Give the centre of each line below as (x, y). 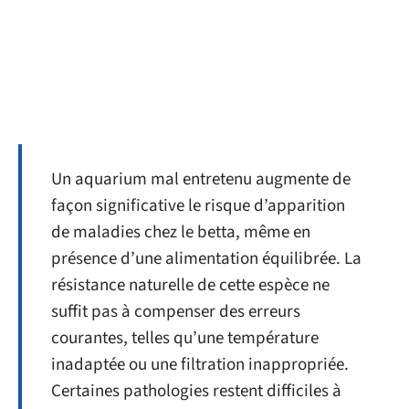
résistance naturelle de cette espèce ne (190, 285)
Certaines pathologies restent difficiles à (196, 391)
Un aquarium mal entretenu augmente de (201, 179)
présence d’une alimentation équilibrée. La (206, 259)
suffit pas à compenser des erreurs (176, 312)
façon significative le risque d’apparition (198, 206)
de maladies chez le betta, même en (181, 232)
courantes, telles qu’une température (185, 338)
